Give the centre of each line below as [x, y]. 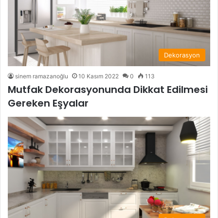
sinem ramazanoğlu [42, 76]
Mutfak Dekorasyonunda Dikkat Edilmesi [108, 90]
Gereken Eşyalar [48, 103]
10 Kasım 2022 [99, 76]
